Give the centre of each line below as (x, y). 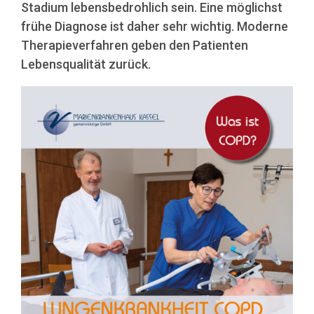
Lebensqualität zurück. (86, 64)
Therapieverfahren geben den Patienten (135, 45)
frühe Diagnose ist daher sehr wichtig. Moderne (155, 26)
